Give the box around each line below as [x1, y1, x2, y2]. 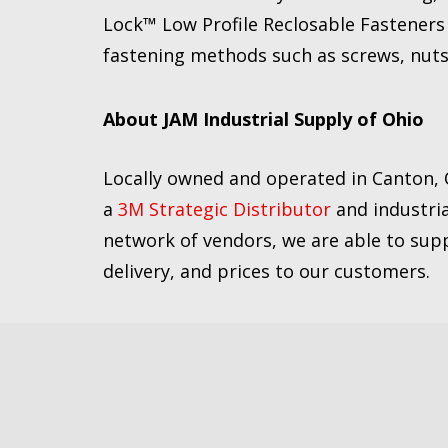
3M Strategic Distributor [118, 197, 331, 221]
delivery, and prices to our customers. [103, 259, 430, 283]
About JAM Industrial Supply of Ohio [103, 107, 424, 131]
